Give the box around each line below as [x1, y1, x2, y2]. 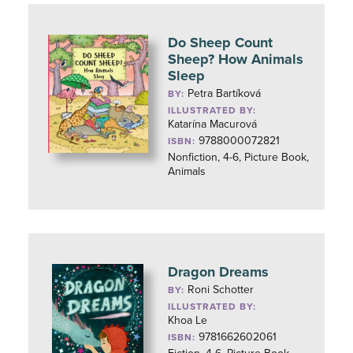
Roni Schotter [188, 283, 255, 296]
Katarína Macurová [168, 117, 258, 131]
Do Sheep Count [168, 34, 273, 51]
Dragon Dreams [168, 263, 269, 281]
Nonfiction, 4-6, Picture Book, [168, 150, 310, 164]
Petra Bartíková [188, 87, 262, 100]
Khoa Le [168, 314, 208, 327]
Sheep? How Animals [168, 50, 304, 68]
